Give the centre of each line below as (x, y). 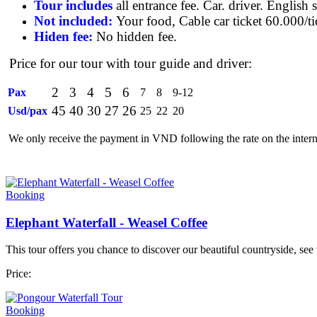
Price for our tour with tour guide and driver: (129, 63)
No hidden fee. (137, 36)
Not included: (73, 21)
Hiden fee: (63, 36)
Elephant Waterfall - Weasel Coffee (106, 222)
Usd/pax (28, 111)
